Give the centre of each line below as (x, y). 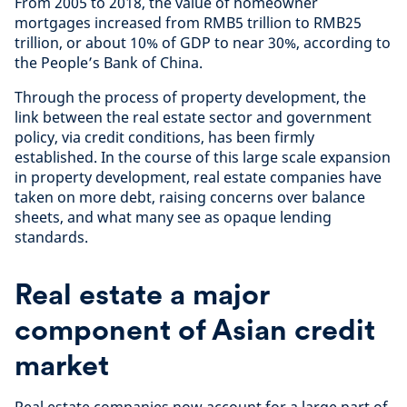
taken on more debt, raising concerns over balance (190, 197)
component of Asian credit (195, 329)
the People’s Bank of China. (109, 62)
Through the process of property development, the (190, 97)
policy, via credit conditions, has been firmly (164, 137)
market (62, 364)
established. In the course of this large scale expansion (203, 157)
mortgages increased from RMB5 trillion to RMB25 (188, 22)
